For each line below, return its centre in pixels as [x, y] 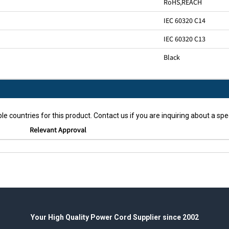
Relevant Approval [58, 130]
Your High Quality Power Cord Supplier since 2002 [114, 217]
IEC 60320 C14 [184, 21]
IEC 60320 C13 [184, 39]
